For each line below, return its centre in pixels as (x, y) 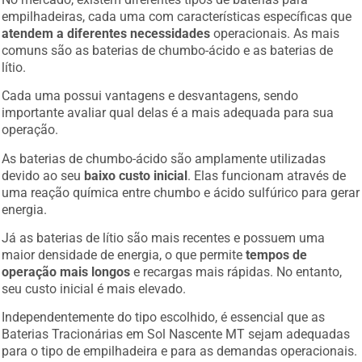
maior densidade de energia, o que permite (124, 252)
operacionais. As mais (275, 31)
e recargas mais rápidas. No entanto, (236, 269)
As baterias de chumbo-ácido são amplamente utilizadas (164, 156)
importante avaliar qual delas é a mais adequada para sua (168, 111)
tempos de (277, 252)
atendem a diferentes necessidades (106, 31)
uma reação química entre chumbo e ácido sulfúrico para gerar (181, 190)
